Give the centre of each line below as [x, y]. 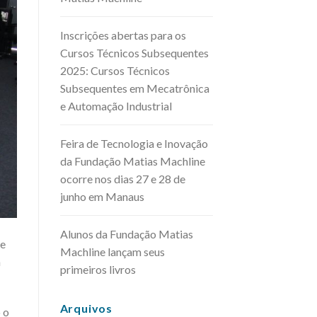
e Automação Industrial [116, 105]
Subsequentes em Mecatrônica [134, 88]
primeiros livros [98, 269]
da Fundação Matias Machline [132, 161]
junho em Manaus [102, 196]
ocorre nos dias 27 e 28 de [122, 178]
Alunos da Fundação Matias [126, 234]
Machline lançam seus [112, 251]
